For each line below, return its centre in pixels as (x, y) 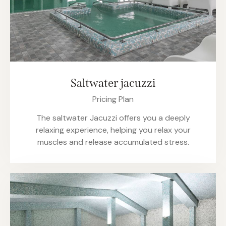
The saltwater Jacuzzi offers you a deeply (113, 118)
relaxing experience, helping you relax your (113, 130)
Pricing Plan (113, 99)
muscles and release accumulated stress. (113, 142)
